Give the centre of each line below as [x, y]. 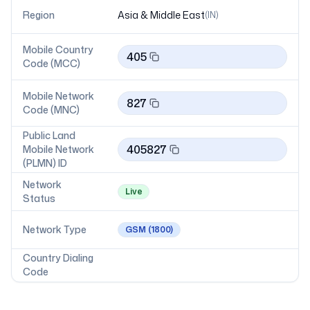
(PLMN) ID [45, 163]
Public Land [49, 135]
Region [39, 15]
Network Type [55, 229]
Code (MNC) [51, 110]
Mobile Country [58, 49]
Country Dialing [58, 258]
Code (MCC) [52, 63]
